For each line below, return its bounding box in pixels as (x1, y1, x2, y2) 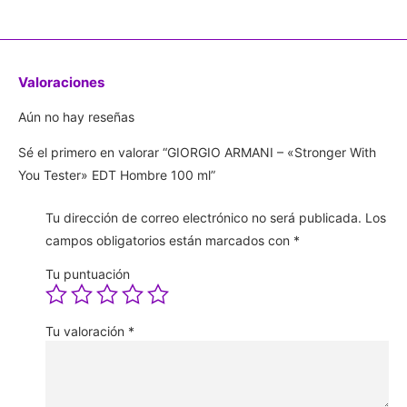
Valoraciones (18, 73, 104, 91)
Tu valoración (45, 323, 128, 339)
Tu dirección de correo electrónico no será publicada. (45, 210, 362, 226)
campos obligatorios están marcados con (45, 233, 293, 249)
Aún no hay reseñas (18, 108, 134, 124)
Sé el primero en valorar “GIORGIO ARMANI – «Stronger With (18, 144, 376, 161)
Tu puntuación (45, 265, 130, 282)
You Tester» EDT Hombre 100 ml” (18, 167, 215, 184)
